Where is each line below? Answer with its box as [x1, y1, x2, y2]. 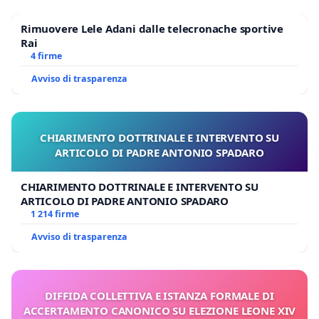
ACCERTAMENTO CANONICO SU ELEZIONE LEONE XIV [23, 303, 296, 318]
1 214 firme [30, 207, 79, 220]
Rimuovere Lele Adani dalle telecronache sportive [21, 21, 283, 36]
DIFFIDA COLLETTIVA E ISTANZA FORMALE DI [45, 288, 274, 303]
